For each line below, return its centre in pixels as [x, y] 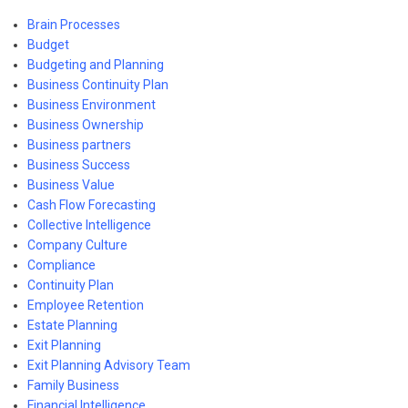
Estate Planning [72, 325]
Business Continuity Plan [98, 84]
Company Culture [77, 245]
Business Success [79, 164]
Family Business [73, 385]
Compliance [61, 265]
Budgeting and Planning [96, 64]
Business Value [71, 184]
